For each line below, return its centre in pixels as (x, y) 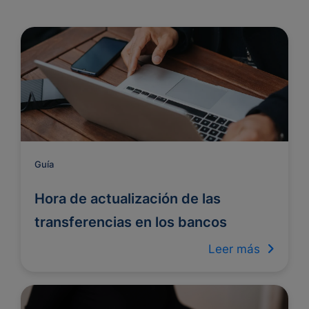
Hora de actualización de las (128, 199)
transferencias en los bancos (131, 222)
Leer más (238, 249)
